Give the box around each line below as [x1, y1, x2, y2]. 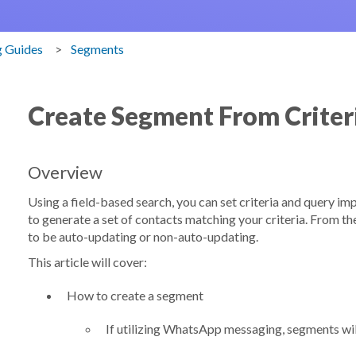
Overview [27, 161, 103, 183]
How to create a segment [66, 287, 203, 303]
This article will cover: [27, 253, 147, 269]
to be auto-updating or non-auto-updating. [27, 228, 258, 244]
